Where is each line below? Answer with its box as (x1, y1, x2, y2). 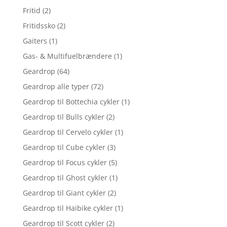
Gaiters (22, 35, 47, 46)
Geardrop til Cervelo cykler (22, 127, 113, 137)
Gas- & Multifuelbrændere (22, 51, 112, 61)
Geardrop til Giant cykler (22, 187, 106, 198)
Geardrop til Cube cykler (22, 142, 105, 152)
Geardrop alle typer (22, 81, 89, 91)
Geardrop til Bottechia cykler (22, 96, 120, 106)
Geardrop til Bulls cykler (22, 111, 104, 122)
